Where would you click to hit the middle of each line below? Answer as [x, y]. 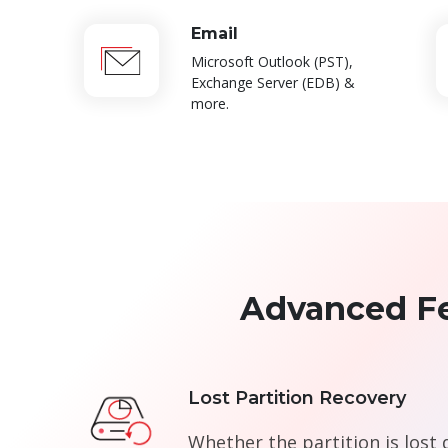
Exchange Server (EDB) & [272, 83]
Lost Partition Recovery [296, 398]
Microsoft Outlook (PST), [271, 62]
